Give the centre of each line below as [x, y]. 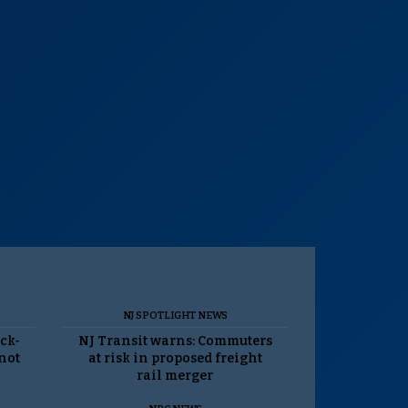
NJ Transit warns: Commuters [175, 341]
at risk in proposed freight [175, 358]
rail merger [175, 375]
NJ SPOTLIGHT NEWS [175, 315]
